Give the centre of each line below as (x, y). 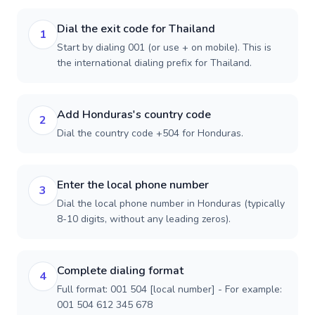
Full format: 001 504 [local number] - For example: (169, 289)
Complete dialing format (120, 271)
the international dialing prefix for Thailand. (154, 63)
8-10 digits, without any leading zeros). (144, 219)
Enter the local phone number (133, 185)
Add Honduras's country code (134, 115)
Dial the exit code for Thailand (136, 29)
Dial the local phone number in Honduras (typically (171, 204)
